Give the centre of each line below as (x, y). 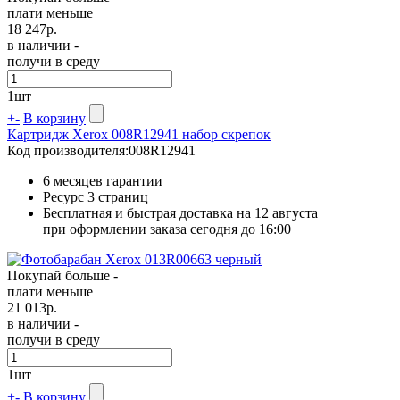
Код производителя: (68, 150)
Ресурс (65, 196)
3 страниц (118, 196)
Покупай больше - (62, 275)
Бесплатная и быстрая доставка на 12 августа (180, 212)
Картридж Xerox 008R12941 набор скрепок (139, 134)
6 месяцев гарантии (103, 180)
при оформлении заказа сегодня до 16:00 (167, 229)
